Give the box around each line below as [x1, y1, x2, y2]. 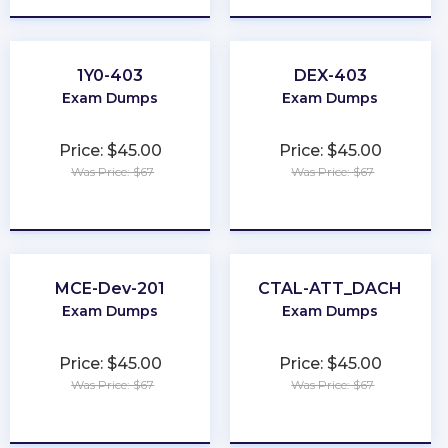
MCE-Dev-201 [55, 278, 166, 298]
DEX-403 [293, 65, 367, 85]
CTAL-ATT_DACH [258, 278, 403, 298]
